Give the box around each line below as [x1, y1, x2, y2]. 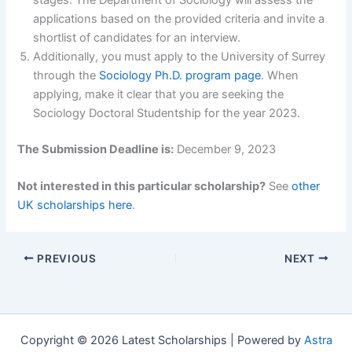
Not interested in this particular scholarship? [17, 178, 266, 193]
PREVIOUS [34, 251, 97, 265]
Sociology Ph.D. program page [99, 68, 262, 82]
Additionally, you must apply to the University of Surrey [33, 49, 326, 64]
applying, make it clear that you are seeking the [33, 86, 284, 101]
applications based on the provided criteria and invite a [33, 11, 325, 26]
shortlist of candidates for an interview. [33, 30, 241, 45]
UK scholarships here [17, 197, 133, 212]
